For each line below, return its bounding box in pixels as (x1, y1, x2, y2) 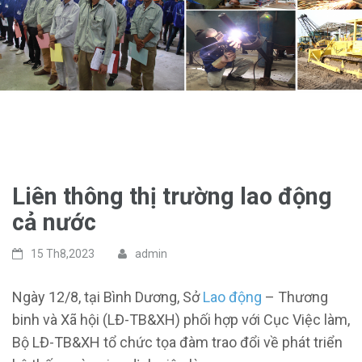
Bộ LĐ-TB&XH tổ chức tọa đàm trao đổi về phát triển (12, 333, 343, 351)
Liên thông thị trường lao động (12, 182, 332, 210)
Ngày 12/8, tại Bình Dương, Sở (12, 288, 203, 305)
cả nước (12, 208, 96, 236)
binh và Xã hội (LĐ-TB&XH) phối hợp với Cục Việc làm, (12, 310, 350, 328)
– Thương (262, 288, 328, 305)
